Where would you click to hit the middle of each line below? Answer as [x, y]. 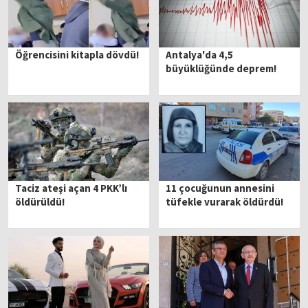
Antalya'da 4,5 [200, 55]
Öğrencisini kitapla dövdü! [77, 55]
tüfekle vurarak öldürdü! [225, 201]
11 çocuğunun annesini [220, 188]
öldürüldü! [40, 201]
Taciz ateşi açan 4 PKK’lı [71, 188]
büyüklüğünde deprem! [221, 69]
